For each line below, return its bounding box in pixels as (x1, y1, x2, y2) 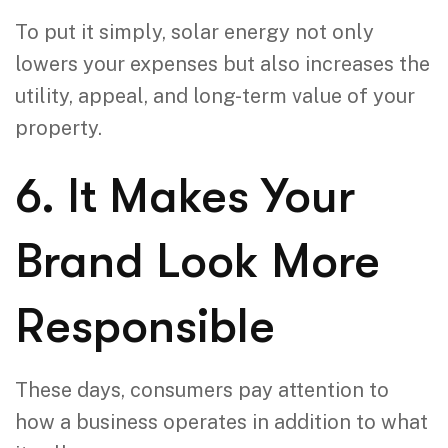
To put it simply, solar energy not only (15, 19, 374, 44)
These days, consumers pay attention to (15, 377, 389, 402)
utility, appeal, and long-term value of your (15, 83, 415, 108)
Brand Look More (15, 233, 380, 289)
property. (15, 115, 102, 140)
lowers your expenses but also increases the (15, 51, 430, 76)
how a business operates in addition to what (15, 409, 428, 434)
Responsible (15, 298, 275, 354)
